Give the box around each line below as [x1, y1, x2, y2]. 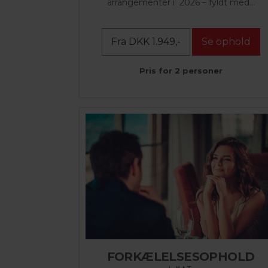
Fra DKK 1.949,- [111, 36, 181, 48]
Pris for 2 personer [139, 66, 223, 76]
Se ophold [201, 36, 251, 48]
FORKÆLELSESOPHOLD [106, 249, 255, 264]
